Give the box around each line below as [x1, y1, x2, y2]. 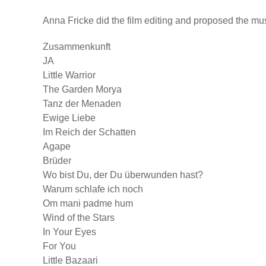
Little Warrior [43, 70, 96, 81]
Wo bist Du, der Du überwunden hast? [43, 170, 203, 180]
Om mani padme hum [43, 198, 133, 209]
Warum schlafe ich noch [43, 184, 143, 195]
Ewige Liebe [43, 113, 96, 123]
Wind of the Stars [43, 213, 115, 223]
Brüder [43, 156, 71, 166]
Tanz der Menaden [43, 99, 121, 109]
